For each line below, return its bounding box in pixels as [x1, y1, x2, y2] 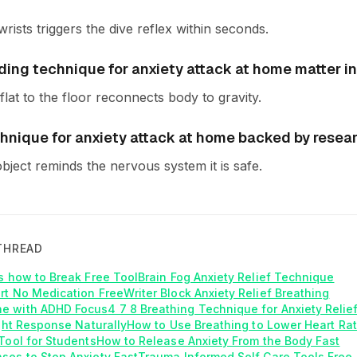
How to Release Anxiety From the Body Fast [96, 334, 340, 347]
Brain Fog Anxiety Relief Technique [138, 270, 335, 284]
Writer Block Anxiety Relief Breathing [123, 286, 330, 300]
